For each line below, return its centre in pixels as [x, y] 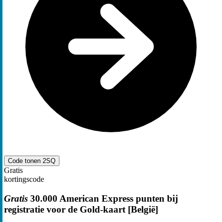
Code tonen [25, 161]
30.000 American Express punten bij [103, 198]
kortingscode [24, 179]
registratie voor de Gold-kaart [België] [81, 209]
